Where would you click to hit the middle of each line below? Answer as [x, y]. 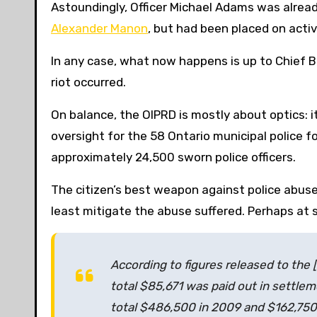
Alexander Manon [99, 29]
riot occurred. [88, 82]
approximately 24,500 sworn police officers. [173, 157]
